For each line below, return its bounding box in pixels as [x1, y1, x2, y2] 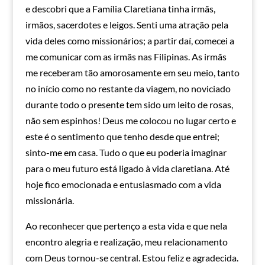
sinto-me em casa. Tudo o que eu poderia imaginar [25, 147, 227, 159]
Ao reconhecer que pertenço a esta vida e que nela [25, 220, 227, 232]
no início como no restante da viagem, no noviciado [25, 83, 231, 95]
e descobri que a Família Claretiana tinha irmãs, [25, 3, 215, 15]
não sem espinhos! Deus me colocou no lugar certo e [25, 115, 236, 127]
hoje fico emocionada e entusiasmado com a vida [25, 179, 221, 190]
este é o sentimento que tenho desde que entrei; [25, 131, 219, 143]
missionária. [25, 195, 74, 206]
